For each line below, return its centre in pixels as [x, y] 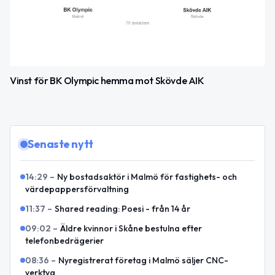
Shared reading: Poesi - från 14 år [122, 209]
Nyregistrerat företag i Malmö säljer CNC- [143, 261]
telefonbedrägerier [64, 241]
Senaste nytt [60, 144]
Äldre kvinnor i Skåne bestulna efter [131, 229]
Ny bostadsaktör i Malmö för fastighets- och [147, 177]
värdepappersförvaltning [77, 189]
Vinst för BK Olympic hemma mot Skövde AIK [107, 81]
